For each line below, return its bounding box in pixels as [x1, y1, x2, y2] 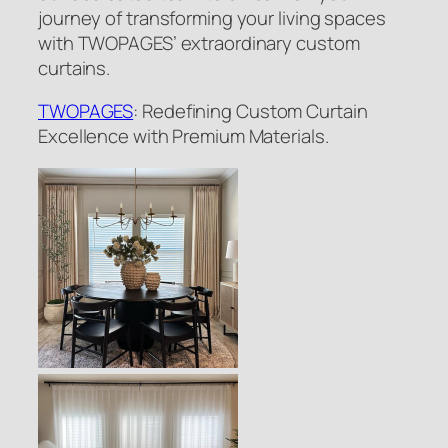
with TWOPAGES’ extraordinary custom [38, 29, 360, 56]
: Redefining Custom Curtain [133, 98, 368, 125]
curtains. [38, 54, 111, 81]
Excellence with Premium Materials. [38, 123, 329, 150]
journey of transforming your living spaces [38, 4, 386, 31]
